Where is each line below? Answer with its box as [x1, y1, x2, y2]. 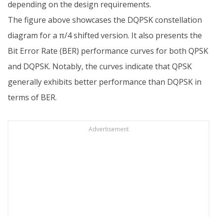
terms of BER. [8, 92, 57, 103]
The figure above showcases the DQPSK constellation [8, 15, 202, 26]
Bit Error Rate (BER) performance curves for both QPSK [8, 46, 208, 57]
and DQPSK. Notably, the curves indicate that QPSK [8, 61, 192, 72]
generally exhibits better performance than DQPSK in [8, 77, 201, 88]
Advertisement [88, 125, 129, 134]
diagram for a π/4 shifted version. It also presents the [8, 30, 202, 41]
